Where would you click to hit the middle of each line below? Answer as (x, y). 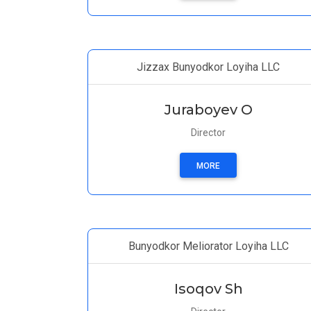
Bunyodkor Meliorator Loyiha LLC (208, 246)
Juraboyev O (208, 110)
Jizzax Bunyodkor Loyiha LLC (208, 67)
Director (208, 133)
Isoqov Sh (208, 289)
